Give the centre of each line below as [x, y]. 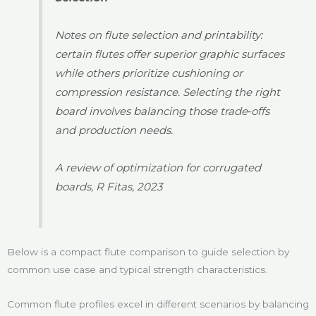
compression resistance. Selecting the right [168, 92]
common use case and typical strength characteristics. [137, 270]
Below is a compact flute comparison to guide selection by [148, 252]
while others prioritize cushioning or [149, 73]
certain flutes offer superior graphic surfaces [170, 54]
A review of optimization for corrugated [158, 168]
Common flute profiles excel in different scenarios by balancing [158, 304]
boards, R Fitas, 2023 [109, 187]
